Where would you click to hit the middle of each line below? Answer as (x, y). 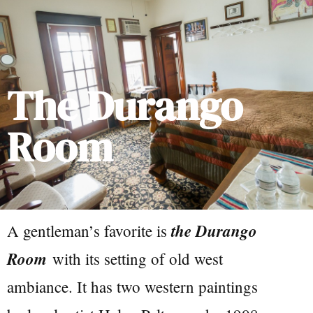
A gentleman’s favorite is (89, 231)
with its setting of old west (135, 259)
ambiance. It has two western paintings (132, 287)
